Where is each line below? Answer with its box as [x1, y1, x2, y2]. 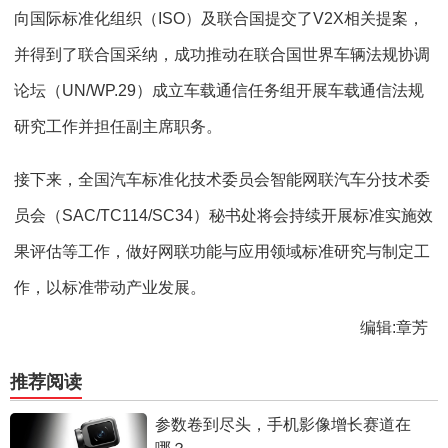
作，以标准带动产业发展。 [14, 279, 206, 297]
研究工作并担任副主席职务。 [14, 118, 222, 136]
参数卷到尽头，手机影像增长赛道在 [154, 416, 411, 434]
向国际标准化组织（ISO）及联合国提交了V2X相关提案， [14, 10, 424, 28]
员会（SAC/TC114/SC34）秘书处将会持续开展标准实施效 [14, 207, 433, 225]
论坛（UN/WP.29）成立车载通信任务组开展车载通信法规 [14, 82, 424, 100]
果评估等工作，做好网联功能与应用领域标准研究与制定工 [14, 243, 430, 261]
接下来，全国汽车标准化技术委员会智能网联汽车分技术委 [14, 171, 430, 189]
